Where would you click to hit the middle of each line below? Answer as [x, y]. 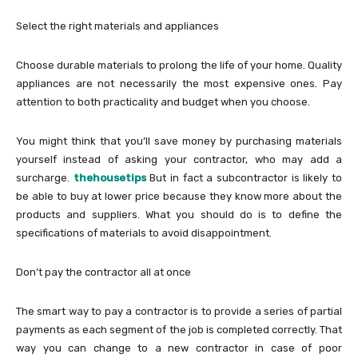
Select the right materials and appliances [117, 26]
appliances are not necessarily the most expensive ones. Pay [179, 83]
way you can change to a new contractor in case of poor [179, 348]
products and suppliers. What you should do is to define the [179, 214]
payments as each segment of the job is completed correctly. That [179, 329]
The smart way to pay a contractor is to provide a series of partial [179, 311]
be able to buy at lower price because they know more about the [179, 196]
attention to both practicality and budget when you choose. [164, 101]
